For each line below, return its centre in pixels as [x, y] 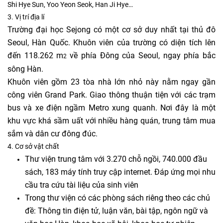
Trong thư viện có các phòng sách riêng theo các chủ [117, 198]
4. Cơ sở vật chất [33, 146]
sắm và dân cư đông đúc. [53, 134]
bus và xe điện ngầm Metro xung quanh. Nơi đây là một [111, 108]
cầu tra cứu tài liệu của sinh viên [82, 185]
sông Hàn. [25, 69]
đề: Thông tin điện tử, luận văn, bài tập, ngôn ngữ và [116, 211]
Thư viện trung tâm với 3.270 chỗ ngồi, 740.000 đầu [116, 159]
